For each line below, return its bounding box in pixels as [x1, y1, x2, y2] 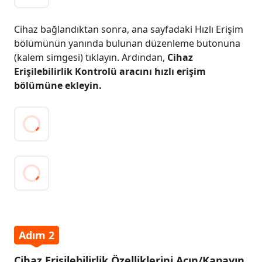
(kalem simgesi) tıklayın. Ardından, [14, 51, 167, 64]
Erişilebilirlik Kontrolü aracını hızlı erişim [14, 65, 206, 78]
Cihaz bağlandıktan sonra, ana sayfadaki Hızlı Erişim [14, 23, 243, 36]
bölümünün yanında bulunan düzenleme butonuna [14, 37, 240, 50]
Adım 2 [19, 228, 54, 242]
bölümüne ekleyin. [14, 79, 102, 92]
